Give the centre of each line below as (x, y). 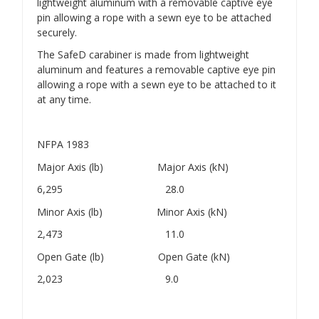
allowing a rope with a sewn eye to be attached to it (157, 85)
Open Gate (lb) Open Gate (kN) (134, 256)
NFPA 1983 (63, 145)
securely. (57, 32)
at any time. (64, 100)
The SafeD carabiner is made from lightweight (143, 55)
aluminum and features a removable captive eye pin (156, 70)
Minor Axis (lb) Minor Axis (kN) (132, 211)
